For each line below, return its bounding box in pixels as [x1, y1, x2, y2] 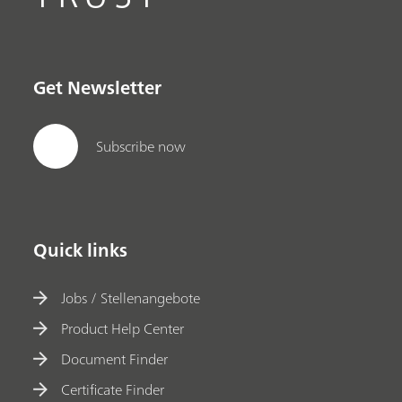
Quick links [33, 234, 128, 267]
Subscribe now [96, 134, 187, 160]
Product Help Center [61, 315, 185, 341]
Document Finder [61, 345, 169, 371]
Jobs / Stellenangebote [61, 284, 201, 310]
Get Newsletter [33, 71, 162, 103]
